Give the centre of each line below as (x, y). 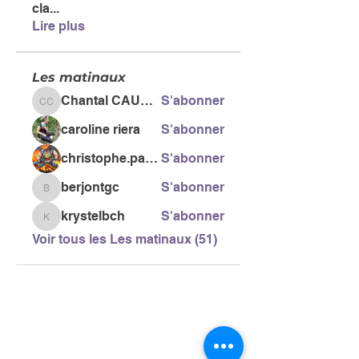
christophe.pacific (151, 158)
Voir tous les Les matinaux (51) (125, 239)
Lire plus (58, 26)
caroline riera (101, 129)
